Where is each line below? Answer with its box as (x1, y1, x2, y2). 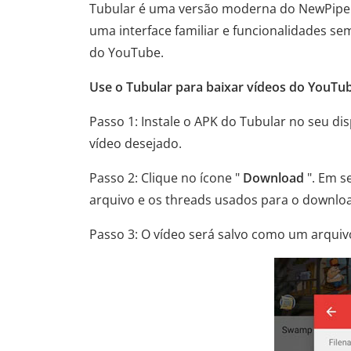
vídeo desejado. (89, 135, 182, 152)
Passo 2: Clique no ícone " (89, 169, 243, 186)
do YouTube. (89, 44, 164, 61)
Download (243, 169, 304, 186)
